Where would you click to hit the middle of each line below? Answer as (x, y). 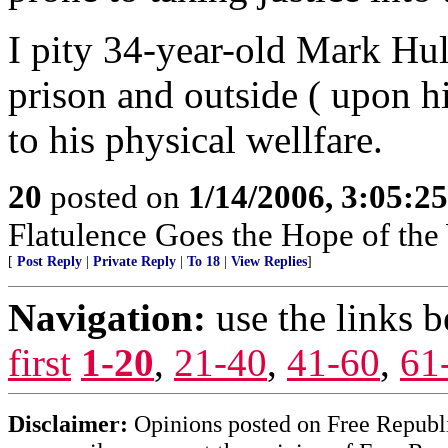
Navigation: (107, 317)
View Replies (269, 261)
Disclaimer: (68, 423)
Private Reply (134, 261)
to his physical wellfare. (195, 139)
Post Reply (49, 261)
